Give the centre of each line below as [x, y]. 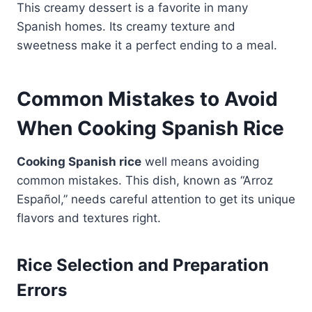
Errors [42, 290]
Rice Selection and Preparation [143, 265]
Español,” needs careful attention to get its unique [156, 200]
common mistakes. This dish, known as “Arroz [145, 181]
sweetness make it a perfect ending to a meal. [147, 46]
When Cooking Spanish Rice [150, 128]
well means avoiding [200, 162]
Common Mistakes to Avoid [147, 99]
